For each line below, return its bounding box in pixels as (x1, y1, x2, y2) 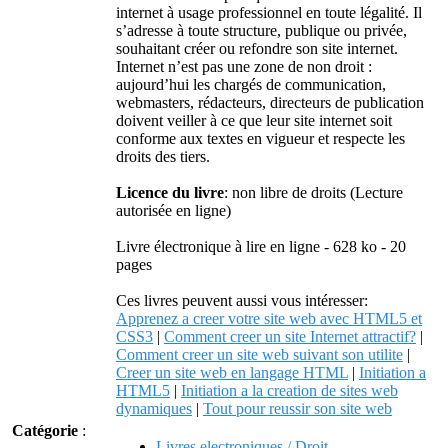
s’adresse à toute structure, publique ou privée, (116, 22, 407, 39)
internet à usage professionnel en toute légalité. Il (116, 4, 422, 21)
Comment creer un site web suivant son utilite (116, 346, 403, 363)
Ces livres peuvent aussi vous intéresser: (116, 292, 368, 309)
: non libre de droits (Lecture (224, 184, 403, 201)
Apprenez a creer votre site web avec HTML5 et (116, 310, 422, 327)
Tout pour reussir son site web (203, 400, 392, 417)
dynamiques (116, 400, 192, 417)
